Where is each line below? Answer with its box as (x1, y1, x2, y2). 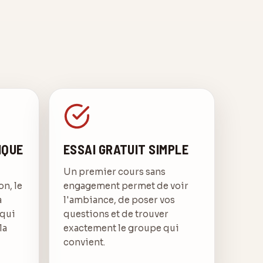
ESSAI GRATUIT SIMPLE (63, 141, 188, 157)
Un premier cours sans (63, 166, 166, 178)
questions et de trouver (63, 208, 168, 220)
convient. (63, 237, 105, 248)
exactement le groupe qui (63, 222, 179, 234)
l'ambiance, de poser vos (63, 194, 175, 206)
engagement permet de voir (63, 180, 188, 192)
